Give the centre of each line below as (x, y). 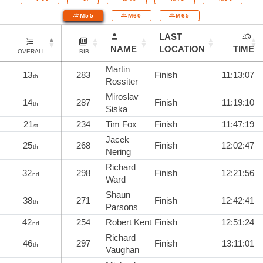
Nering (118, 151)
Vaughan (122, 249)
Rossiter (122, 81)
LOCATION (182, 49)
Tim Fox (121, 124)
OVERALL (32, 51)
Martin (118, 69)
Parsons (122, 207)
